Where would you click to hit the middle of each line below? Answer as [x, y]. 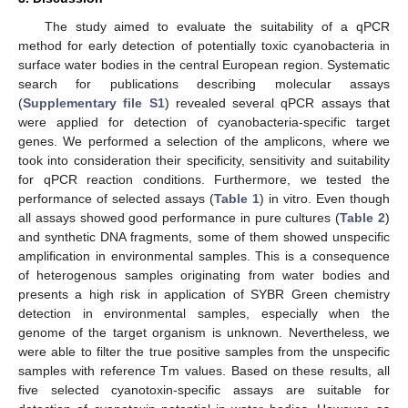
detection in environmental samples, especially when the [204, 313]
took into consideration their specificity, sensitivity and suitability [204, 160]
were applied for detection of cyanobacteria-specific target [204, 122]
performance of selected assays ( [116, 198]
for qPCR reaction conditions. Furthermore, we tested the [204, 179]
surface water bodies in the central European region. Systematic [204, 64]
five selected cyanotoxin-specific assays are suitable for [204, 389]
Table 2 [363, 217]
